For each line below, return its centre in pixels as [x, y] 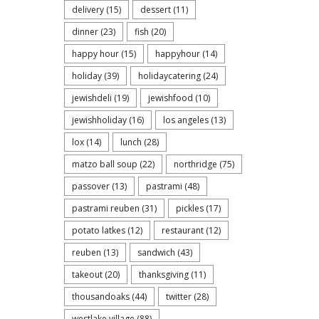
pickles [190, 208]
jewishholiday [99, 120]
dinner [85, 32]
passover [91, 186]
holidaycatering [169, 76]
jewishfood [171, 98]
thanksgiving [164, 274]
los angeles [186, 120]
